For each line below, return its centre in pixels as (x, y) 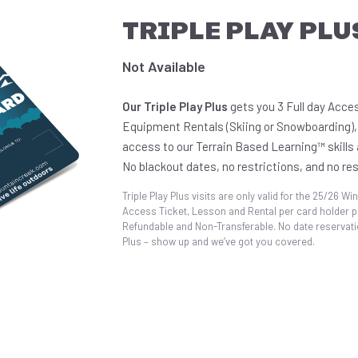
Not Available (164, 66)
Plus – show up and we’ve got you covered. (219, 241)
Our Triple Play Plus (175, 106)
